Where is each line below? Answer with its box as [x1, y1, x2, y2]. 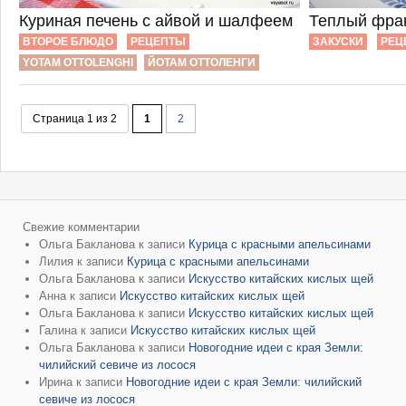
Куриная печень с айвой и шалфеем [19, 12, 293, 30]
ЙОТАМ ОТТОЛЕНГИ [148, 56, 256, 69]
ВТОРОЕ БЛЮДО [23, 35, 113, 48]
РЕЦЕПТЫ [130, 35, 186, 48]
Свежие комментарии [23, 220, 140, 234]
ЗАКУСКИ [313, 35, 363, 48]
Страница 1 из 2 [33, 112, 117, 125]
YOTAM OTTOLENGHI [23, 56, 133, 69]
